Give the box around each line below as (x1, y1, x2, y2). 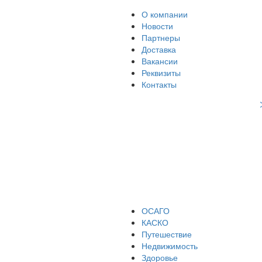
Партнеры (142, 32, 180, 43)
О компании (142, 8, 188, 20)
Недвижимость (142, 240, 198, 251)
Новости (142, 20, 173, 32)
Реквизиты (142, 67, 181, 78)
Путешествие (142, 228, 192, 240)
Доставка (142, 43, 176, 55)
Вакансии (142, 55, 178, 67)
